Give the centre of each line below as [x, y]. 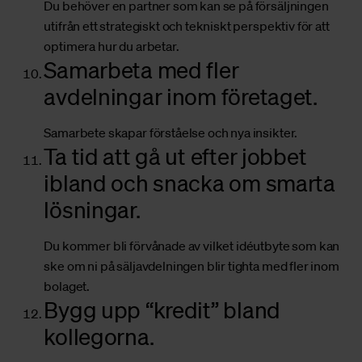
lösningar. [92, 210]
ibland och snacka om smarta [189, 183]
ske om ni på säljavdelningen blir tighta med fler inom [192, 266]
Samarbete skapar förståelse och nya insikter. [171, 133]
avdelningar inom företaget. [181, 97]
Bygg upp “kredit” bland [162, 310]
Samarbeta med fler [141, 70]
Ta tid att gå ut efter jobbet [175, 156]
